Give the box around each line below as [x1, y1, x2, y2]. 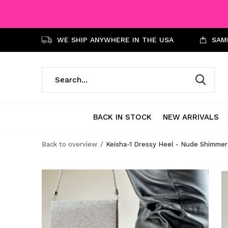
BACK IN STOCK [93, 112, 152, 122]
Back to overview [42, 140, 97, 148]
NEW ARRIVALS [163, 112, 219, 122]
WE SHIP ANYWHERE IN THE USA [54, 36, 174, 44]
